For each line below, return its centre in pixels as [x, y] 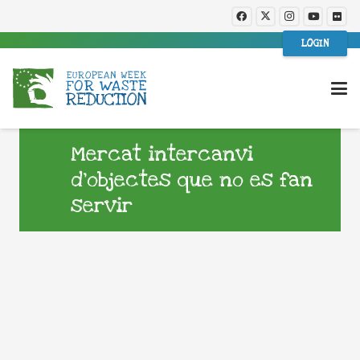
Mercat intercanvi [162, 154]
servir [102, 206]
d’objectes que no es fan [192, 180]
